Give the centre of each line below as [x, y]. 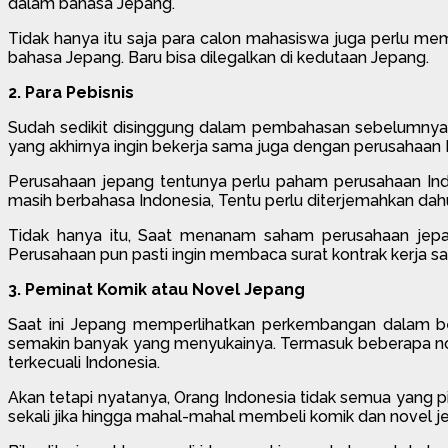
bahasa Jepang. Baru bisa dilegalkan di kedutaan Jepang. [218, 57]
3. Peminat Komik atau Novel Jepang [156, 289]
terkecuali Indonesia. [84, 362]
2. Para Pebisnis [71, 92]
